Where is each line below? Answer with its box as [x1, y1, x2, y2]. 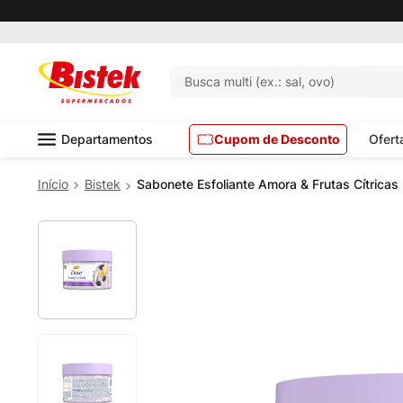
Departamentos [61, 131, 153, 147]
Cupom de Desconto [214, 131, 340, 147]
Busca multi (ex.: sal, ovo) [255, 74, 336, 89]
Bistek [85, 176, 121, 192]
